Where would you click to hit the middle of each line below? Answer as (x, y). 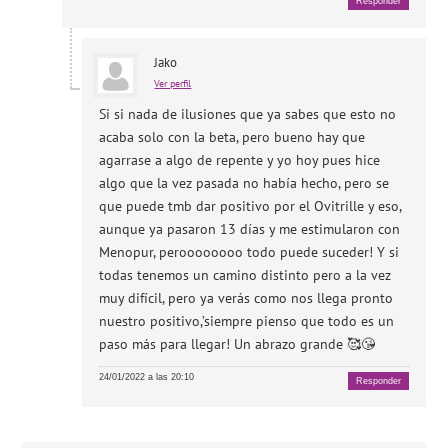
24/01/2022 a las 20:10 (147, 376)
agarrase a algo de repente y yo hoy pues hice (240, 159)
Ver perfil (173, 83)
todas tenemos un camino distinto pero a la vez (245, 274)
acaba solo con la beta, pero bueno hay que (232, 136)
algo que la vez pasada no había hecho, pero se (244, 182)
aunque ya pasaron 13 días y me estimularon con (250, 228)
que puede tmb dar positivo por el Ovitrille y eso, (250, 205)
